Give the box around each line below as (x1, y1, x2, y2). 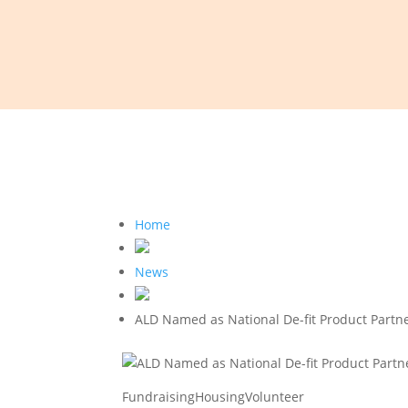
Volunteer (245, 388, 305, 406)
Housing (195, 388, 246, 406)
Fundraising (122, 388, 196, 406)
